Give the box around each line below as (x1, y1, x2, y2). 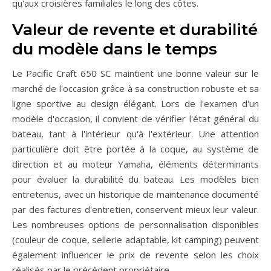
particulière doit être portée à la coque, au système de (12, 143, 259, 155)
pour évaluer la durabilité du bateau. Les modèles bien (12, 173, 259, 186)
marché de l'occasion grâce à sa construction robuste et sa (12, 82, 259, 95)
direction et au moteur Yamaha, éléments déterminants (12, 158, 259, 171)
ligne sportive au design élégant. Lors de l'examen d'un (12, 97, 259, 110)
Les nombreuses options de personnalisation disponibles (12, 218, 259, 231)
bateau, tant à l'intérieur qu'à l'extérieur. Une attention (12, 128, 259, 140)
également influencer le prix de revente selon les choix (12, 249, 259, 261)
